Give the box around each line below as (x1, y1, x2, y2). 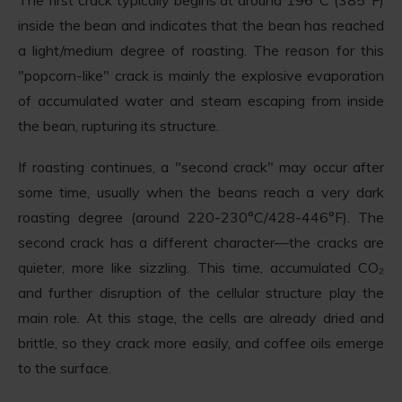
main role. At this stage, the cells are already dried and (18, 308, 384, 327)
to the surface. (18, 358, 111, 377)
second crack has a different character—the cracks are (18, 232, 384, 251)
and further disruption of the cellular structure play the (18, 283, 384, 301)
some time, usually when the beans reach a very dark (18, 182, 384, 201)
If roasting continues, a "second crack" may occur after (18, 157, 384, 176)
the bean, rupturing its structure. (18, 116, 219, 135)
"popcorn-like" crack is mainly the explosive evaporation (18, 66, 384, 84)
